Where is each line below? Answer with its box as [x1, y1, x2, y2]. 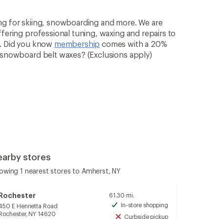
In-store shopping [121, 201, 168, 209]
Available [167, 204, 199, 214]
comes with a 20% [100, 39, 167, 49]
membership [54, 39, 100, 49]
